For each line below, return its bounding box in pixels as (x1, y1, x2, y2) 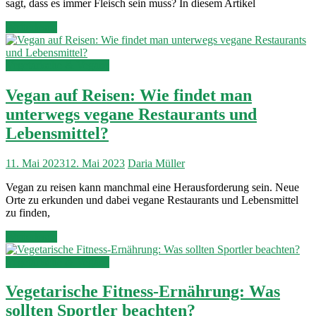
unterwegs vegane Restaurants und (6, 104, 257, 123)
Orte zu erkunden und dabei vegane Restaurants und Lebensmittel (6, 193, 298, 206)
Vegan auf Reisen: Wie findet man (6, 85, 252, 104)
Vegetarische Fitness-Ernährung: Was (6, 282, 280, 301)
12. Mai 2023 (65, 157, 125, 169)
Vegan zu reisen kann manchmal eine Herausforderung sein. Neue (6, 181, 299, 193)
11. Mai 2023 (6, 157, 65, 169)
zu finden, (6, 206, 50, 219)
